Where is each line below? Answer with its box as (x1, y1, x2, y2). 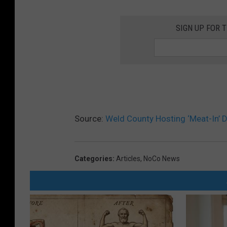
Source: (74, 113, 105, 124)
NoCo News (143, 154, 180, 163)
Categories (74, 154, 112, 163)
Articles (116, 154, 140, 163)
